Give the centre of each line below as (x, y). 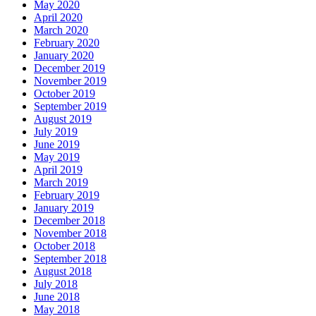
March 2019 (61, 183)
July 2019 (56, 132)
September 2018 (70, 259)
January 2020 (64, 56)
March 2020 (61, 30)
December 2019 (69, 68)
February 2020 (67, 43)
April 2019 (58, 170)
